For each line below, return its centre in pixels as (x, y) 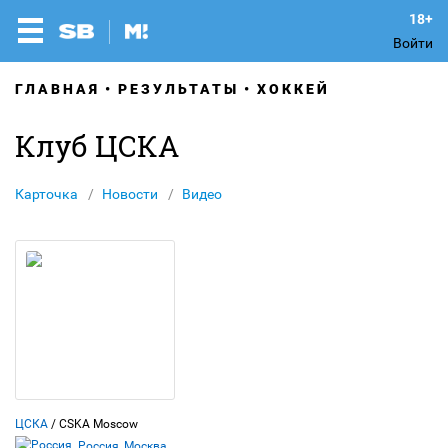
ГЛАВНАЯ (57, 89)
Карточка (46, 194)
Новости (130, 194)
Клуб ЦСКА (97, 146)
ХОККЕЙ (293, 89)
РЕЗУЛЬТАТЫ (178, 89)
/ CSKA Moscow (93, 424)
